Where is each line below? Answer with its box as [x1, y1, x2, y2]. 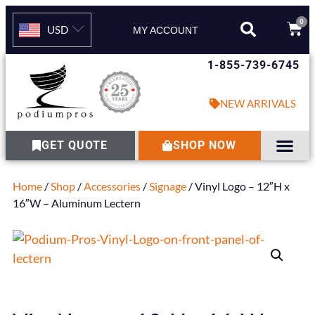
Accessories [84, 179, 141, 193]
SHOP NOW [173, 138, 237, 152]
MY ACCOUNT [133, 24, 199, 36]
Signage [149, 179, 186, 193]
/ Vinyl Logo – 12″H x [186, 179, 290, 193]
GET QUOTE [41, 138, 108, 152]
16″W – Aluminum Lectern [13, 195, 141, 210]
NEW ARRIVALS [219, 96, 296, 110]
